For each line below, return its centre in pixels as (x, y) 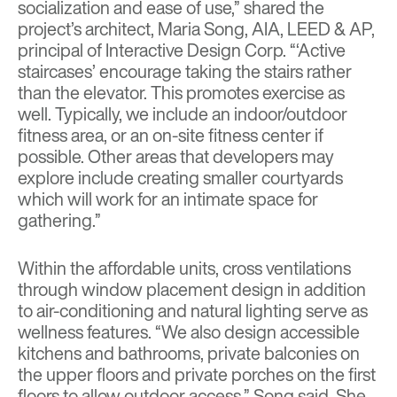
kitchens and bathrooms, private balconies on (189, 354)
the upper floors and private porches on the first (197, 375)
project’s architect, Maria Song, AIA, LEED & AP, (196, 29)
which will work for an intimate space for (168, 199)
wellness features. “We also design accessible (189, 332)
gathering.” (59, 221)
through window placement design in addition (192, 290)
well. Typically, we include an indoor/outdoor (183, 114)
